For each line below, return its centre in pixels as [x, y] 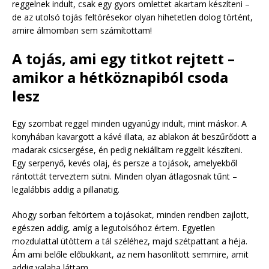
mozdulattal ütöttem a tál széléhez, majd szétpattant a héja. [130, 241]
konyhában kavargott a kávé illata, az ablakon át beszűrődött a [134, 137]
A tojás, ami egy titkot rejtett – [123, 59]
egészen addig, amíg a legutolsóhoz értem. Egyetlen [113, 228]
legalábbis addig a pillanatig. [66, 190]
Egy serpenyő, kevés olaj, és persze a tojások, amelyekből [125, 163]
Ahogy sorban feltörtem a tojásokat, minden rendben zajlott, [131, 215]
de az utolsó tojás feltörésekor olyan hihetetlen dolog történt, [132, 17]
